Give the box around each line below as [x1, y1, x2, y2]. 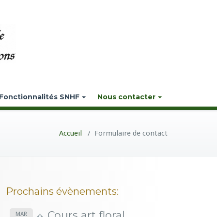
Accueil [59, 129, 82, 138]
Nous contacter [97, 93, 155, 101]
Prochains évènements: [6, 186, 119, 197]
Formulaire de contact [94, 129, 168, 138]
